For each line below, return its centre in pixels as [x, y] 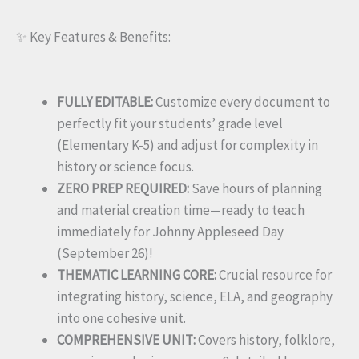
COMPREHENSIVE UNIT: [126, 340]
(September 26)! [105, 254]
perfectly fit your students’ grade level [170, 124]
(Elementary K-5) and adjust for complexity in [188, 145]
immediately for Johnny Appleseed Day [170, 232]
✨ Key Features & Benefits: [93, 37]
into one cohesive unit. [121, 319]
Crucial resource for [274, 275]
